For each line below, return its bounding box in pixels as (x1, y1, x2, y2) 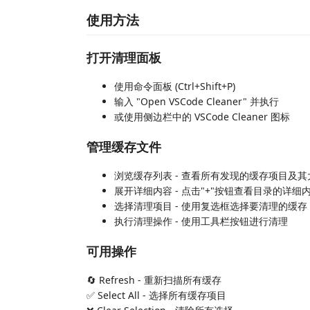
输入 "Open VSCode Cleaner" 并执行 (114, 95, 279, 108)
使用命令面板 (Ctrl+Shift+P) (114, 80, 235, 93)
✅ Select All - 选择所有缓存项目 (86, 289, 226, 302)
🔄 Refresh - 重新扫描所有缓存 (86, 273, 221, 286)
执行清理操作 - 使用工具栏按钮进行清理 (114, 215, 288, 228)
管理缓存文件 (86, 138, 161, 155)
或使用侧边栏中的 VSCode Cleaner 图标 (114, 110, 290, 123)
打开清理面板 (86, 48, 161, 66)
